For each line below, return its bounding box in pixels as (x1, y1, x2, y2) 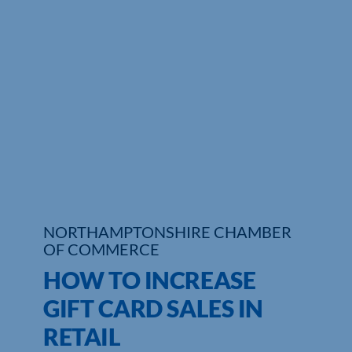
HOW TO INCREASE (42, 266, 256, 295)
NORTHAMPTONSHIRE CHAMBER (42, 222, 291, 242)
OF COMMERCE (42, 240, 159, 259)
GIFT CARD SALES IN (42, 294, 263, 323)
